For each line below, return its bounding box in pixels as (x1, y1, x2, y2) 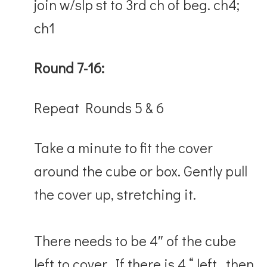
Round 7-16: (34, 58, 105, 77)
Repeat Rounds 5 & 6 (34, 98, 164, 117)
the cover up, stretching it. (34, 184, 197, 203)
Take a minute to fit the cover (34, 138, 213, 157)
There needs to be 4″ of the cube (34, 231, 237, 250)
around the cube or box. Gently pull (34, 161, 248, 180)
